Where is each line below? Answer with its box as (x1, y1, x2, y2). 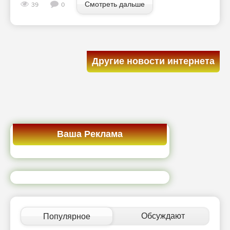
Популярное (43, 212, 91, 222)
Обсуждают (141, 211, 185, 222)
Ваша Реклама (57, 129, 123, 141)
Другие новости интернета (92, 56, 215, 68)
